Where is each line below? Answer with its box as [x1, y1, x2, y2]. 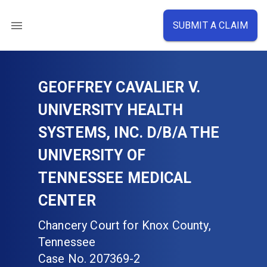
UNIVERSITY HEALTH [38, 101, 184, 119]
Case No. [38, 252, 87, 266]
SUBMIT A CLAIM [172, 19, 248, 31]
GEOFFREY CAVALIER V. [38, 79, 201, 96]
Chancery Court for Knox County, [38, 218, 211, 232]
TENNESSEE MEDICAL [38, 169, 192, 187]
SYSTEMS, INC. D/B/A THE [38, 124, 220, 141]
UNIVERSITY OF [38, 147, 145, 164]
